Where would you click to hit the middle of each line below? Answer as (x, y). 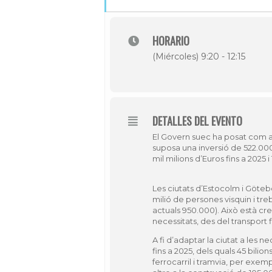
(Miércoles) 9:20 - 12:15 (199, 56)
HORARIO (171, 41)
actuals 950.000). (187, 210)
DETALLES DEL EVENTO (197, 121)
